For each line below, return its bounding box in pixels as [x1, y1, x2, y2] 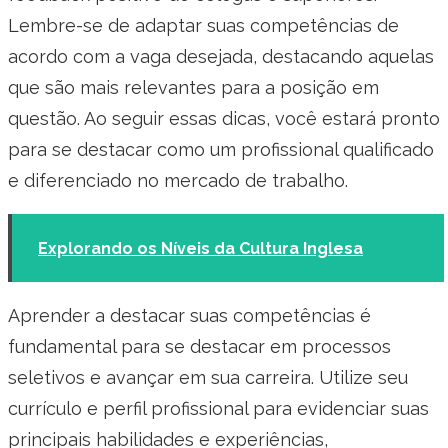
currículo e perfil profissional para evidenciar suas [8, 397, 429, 419]
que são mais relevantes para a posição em [8, 76, 379, 98]
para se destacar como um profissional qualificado [8, 138, 434, 160]
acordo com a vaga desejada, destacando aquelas [8, 45, 434, 67]
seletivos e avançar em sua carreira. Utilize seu [8, 366, 408, 388]
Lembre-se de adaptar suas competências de [8, 14, 399, 36]
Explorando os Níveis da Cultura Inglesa [38, 238, 363, 258]
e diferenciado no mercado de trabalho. [8, 169, 348, 191]
